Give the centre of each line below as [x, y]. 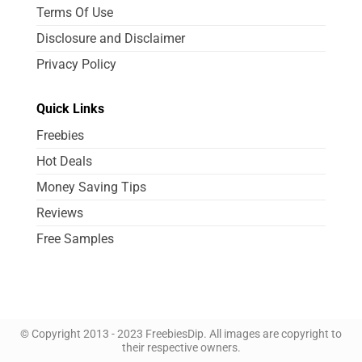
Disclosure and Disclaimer [111, 39]
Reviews [60, 213]
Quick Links [70, 109]
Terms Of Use [75, 13]
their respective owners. [181, 348]
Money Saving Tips [91, 187]
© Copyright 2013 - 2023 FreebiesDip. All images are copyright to [181, 335]
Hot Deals [64, 162]
